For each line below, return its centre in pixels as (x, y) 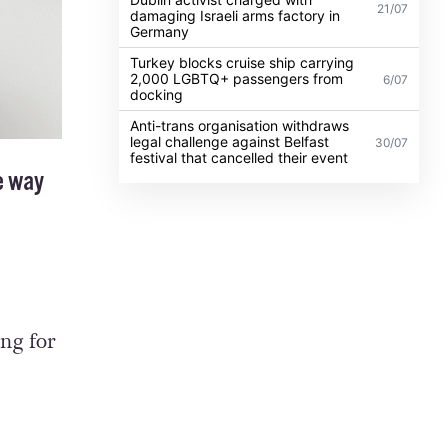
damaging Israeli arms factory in (235, 15)
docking (157, 94)
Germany (160, 31)
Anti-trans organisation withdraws (240, 125)
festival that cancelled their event (239, 157)
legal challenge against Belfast (230, 141)
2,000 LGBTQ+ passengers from (237, 78)
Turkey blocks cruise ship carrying (242, 62)
